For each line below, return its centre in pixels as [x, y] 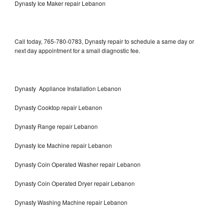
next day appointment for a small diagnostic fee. [77, 50]
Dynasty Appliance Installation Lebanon [68, 88]
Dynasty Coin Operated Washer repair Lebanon [78, 164]
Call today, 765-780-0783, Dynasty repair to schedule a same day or [104, 41]
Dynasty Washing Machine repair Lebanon [71, 202]
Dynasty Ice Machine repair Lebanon [63, 145]
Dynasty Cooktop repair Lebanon [58, 107]
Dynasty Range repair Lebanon [56, 126]
